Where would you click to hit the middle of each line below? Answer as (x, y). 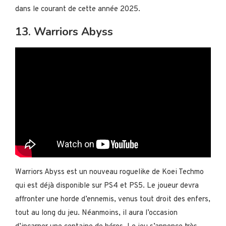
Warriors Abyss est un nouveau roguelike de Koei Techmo (109, 172)
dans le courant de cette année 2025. (78, 10)
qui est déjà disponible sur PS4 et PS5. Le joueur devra (107, 186)
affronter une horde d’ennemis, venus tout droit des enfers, (113, 199)
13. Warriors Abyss (64, 32)
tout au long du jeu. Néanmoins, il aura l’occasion (96, 213)
